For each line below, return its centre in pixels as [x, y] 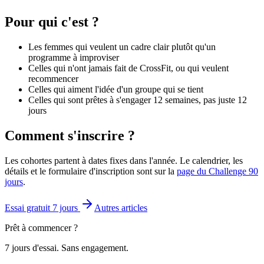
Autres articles [121, 207]
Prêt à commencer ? [41, 227]
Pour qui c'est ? [52, 22]
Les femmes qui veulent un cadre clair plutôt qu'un [122, 47]
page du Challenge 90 [217, 171]
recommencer [53, 78]
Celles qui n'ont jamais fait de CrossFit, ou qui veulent [128, 68]
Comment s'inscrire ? [70, 135]
